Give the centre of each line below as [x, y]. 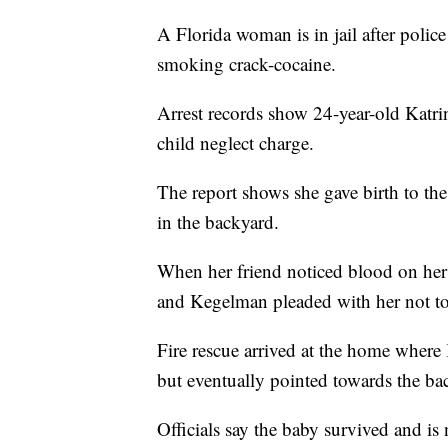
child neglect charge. [235, 143]
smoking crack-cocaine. [246, 64]
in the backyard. [218, 222]
